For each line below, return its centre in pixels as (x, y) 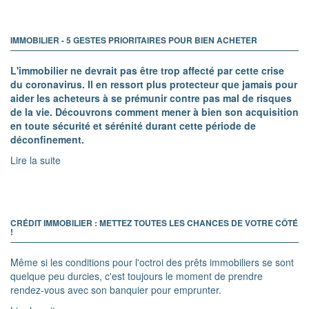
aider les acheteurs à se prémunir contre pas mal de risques (151, 98)
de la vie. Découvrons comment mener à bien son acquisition (154, 111)
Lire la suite (36, 160)
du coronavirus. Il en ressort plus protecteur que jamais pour (154, 84)
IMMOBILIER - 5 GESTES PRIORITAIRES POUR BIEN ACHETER (134, 40)
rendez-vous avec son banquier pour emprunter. (116, 289)
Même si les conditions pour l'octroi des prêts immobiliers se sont (152, 262)
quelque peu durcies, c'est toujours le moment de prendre (137, 276)
